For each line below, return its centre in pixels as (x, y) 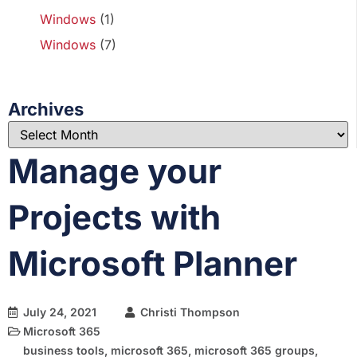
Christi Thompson (190, 312)
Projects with (114, 217)
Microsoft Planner (153, 263)
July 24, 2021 (60, 312)
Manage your (115, 171)
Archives (46, 109)
